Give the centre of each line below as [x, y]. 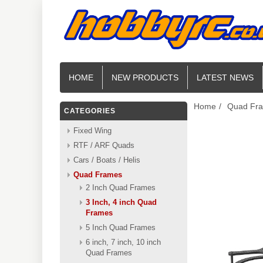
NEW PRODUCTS [145, 77]
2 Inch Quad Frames [121, 188]
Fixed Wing [92, 131]
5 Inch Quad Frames [121, 227]
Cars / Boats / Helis [107, 160]
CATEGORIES [90, 111]
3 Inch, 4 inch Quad [121, 202]
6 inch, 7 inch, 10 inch [123, 242]
